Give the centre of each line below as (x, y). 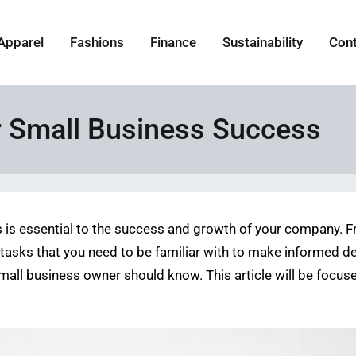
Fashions (97, 43)
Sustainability (263, 43)
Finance (174, 43)
